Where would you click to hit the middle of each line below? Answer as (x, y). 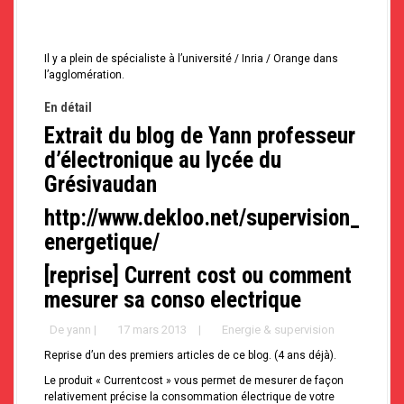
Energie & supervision (278, 330)
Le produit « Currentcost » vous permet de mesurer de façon (194, 381)
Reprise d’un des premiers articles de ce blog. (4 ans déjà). (190, 356)
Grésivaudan (101, 185)
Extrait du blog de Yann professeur (200, 136)
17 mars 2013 (152, 330)
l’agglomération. (84, 75)
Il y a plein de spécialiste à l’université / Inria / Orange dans (191, 59)
